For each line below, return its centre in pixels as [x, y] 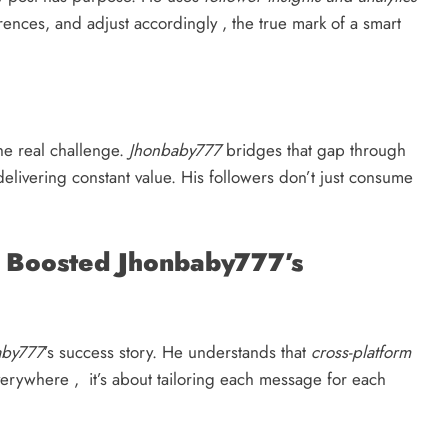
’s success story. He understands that [177, 351]
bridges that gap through [313, 150]
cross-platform [361, 351]
